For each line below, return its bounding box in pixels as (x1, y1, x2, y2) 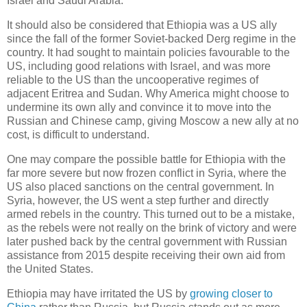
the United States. (7, 262, 93, 275)
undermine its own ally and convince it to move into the (7, 101, 271, 114)
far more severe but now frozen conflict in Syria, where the (7, 167, 286, 179)
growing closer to (190, 287, 273, 299)
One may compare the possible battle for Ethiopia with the (7, 153, 286, 165)
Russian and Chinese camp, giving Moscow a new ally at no (7, 115, 299, 127)
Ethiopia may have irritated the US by (7, 287, 190, 299)
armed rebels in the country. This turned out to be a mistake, (7, 208, 295, 220)
